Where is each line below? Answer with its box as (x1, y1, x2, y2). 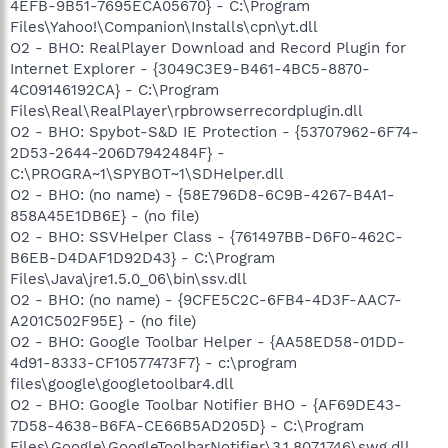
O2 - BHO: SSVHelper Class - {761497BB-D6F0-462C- (10, 228, 403, 246)
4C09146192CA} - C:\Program (10, 81, 219, 99)
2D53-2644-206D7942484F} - (10, 144, 225, 162)
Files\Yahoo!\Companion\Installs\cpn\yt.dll (10, 18, 318, 36)
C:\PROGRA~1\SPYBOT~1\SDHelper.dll (10, 165, 284, 183)
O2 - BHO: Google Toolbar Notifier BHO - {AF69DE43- (10, 396, 402, 414)
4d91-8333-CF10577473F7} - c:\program (10, 354, 297, 372)
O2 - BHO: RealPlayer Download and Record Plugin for (10, 39, 406, 57)
